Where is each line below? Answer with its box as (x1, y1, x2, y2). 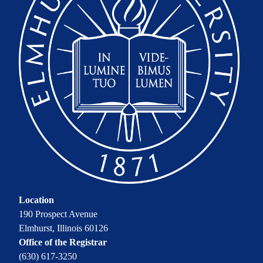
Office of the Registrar (19, 237, 107, 248)
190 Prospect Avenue (19, 209, 97, 220)
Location (19, 195, 54, 205)
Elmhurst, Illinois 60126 (19, 223, 108, 234)
